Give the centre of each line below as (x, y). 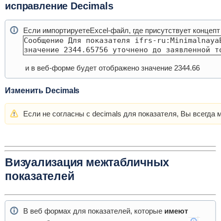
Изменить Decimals (42, 91)
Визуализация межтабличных (87, 162)
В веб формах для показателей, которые (93, 211)
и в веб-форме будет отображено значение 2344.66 (111, 68)
